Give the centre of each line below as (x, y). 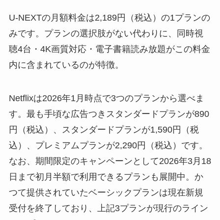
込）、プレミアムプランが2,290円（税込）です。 (108, 145)
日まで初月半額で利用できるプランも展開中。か (106, 177)
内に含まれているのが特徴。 (66, 65)
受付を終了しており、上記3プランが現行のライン (108, 208)
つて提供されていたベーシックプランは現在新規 (106, 192)
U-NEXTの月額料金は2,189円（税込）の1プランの (109, 17)
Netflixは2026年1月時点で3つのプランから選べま (106, 98)
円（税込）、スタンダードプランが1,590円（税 (104, 129)
